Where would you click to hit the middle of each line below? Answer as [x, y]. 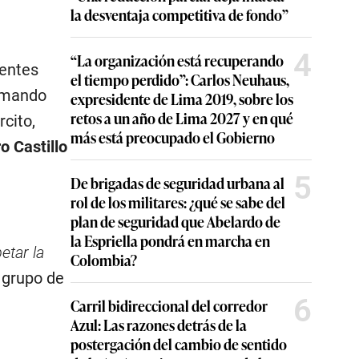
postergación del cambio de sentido [179, 344]
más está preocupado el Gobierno [173, 137]
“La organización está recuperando [177, 60]
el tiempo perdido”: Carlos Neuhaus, [180, 79]
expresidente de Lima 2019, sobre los [182, 99]
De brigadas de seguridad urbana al [177, 183]
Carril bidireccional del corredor [169, 305]
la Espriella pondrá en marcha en [170, 240]
